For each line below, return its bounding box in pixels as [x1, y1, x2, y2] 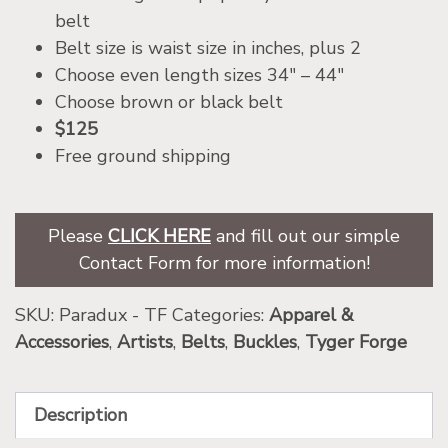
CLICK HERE [108, 223, 211, 248]
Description [34, 402, 127, 427]
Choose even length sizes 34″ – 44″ [55, 62, 344, 87]
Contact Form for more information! [78, 250, 370, 275]
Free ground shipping [55, 143, 231, 168]
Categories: [172, 302, 269, 327]
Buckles [233, 329, 297, 354]
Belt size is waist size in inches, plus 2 [55, 35, 361, 60]
